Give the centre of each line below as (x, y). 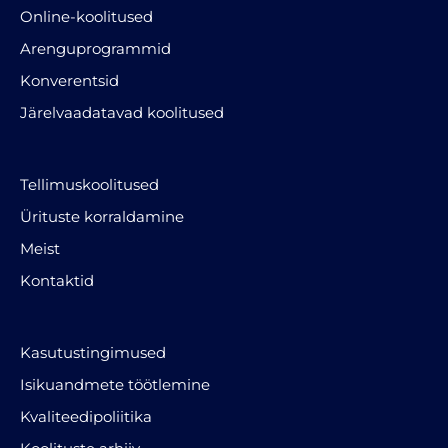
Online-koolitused (86, 16)
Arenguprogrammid (95, 48)
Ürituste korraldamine (102, 216)
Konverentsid (69, 80)
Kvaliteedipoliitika (86, 416)
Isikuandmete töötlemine (115, 384)
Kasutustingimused (93, 352)
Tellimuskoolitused (89, 184)
